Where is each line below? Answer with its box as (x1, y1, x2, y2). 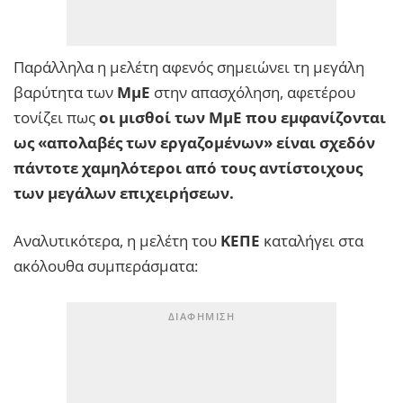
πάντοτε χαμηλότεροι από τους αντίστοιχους (13, 157, 363, 178)
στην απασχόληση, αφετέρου (154, 81, 355, 103)
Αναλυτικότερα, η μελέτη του (13, 230, 220, 252)
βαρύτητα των (13, 81, 117, 103)
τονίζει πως (13, 106, 95, 128)
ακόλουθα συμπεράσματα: (13, 255, 198, 277)
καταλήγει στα (264, 230, 363, 252)
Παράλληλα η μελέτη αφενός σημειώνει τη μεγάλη (13, 56, 364, 77)
